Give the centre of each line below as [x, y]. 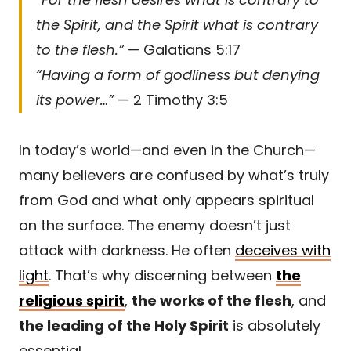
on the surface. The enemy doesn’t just [155, 225]
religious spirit [72, 300]
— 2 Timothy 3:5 [171, 100]
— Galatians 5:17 [182, 49]
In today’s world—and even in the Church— [167, 150]
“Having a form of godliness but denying [178, 74]
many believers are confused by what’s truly [174, 175]
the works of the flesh [212, 300]
